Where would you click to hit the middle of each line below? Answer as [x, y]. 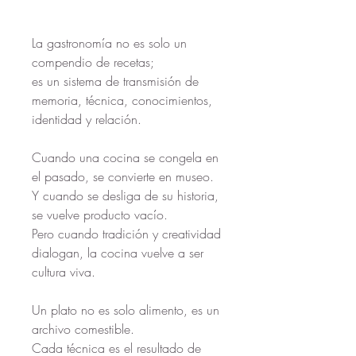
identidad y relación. [87, 119]
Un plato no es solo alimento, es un [126, 310]
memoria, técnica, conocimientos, [122, 100]
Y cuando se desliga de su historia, [125, 195]
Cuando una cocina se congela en [125, 157]
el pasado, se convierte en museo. [123, 176]
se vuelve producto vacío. [100, 215]
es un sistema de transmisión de [115, 81]
